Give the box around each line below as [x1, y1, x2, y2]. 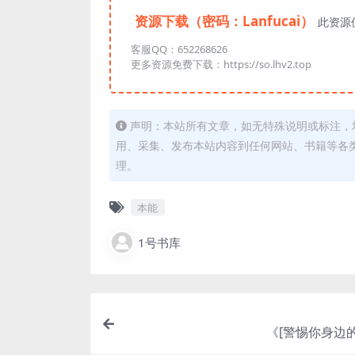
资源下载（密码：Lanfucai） [135, 12, 314, 31]
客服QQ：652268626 [131, 42, 230, 57]
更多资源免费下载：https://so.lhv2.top [131, 57, 311, 72]
